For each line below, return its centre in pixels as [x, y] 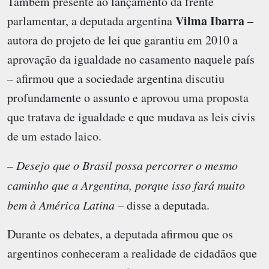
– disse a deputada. [162, 205]
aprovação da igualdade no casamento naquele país [131, 59]
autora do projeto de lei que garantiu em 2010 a [122, 40]
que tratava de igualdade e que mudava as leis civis [131, 116]
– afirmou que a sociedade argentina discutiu [116, 78]
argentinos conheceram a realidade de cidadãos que [132, 253]
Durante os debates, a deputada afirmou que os [120, 234]
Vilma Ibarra [210, 20]
